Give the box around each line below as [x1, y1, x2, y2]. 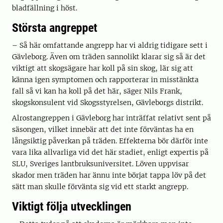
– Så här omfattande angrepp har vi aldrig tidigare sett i [12, 41, 208, 50]
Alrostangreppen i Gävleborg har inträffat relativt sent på [12, 113, 211, 123]
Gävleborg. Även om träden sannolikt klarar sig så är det [12, 52, 206, 62]
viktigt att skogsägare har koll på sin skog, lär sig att [12, 64, 193, 73]
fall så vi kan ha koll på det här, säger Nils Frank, [12, 87, 182, 96]
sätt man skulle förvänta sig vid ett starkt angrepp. [12, 182, 188, 192]
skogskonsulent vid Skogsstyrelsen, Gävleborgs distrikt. [12, 98, 203, 108]
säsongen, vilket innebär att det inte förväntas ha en [12, 125, 194, 134]
